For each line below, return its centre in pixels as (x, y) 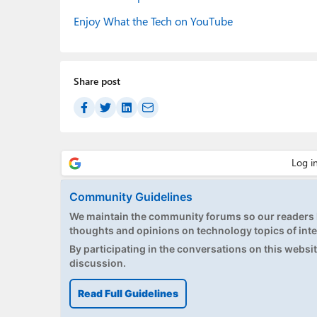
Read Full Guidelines (128, 293)
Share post (97, 81)
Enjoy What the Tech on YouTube (153, 21)
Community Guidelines (131, 196)
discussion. (97, 263)
